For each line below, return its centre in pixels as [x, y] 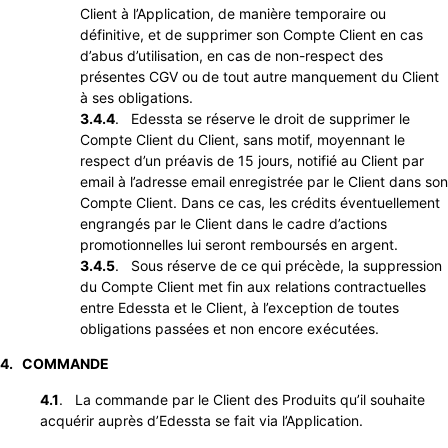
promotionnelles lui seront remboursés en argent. [239, 244]
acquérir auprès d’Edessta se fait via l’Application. [201, 420]
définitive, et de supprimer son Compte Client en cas [251, 34]
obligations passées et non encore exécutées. [229, 328]
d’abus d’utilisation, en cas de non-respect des [231, 55]
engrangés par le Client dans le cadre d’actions [233, 223]
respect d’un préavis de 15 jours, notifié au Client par [252, 160]
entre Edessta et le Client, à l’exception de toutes [239, 307]
